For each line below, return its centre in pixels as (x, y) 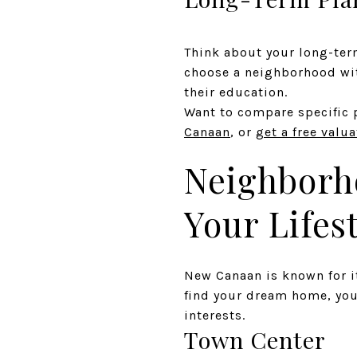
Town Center (255, 339)
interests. (215, 315)
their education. (236, 92)
